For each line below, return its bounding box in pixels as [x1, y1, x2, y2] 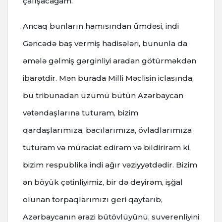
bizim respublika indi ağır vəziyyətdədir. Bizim [23, 160, 197, 169]
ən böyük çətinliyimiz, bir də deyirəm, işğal [23, 177, 183, 187]
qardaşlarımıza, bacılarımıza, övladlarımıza [23, 125, 192, 135]
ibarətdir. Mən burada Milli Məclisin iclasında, [23, 73, 194, 83]
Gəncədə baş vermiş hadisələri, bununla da [23, 38, 187, 48]
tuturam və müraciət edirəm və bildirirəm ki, [23, 142, 191, 152]
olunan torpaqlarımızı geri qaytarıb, [23, 194, 163, 204]
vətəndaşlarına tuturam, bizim [23, 108, 138, 117]
